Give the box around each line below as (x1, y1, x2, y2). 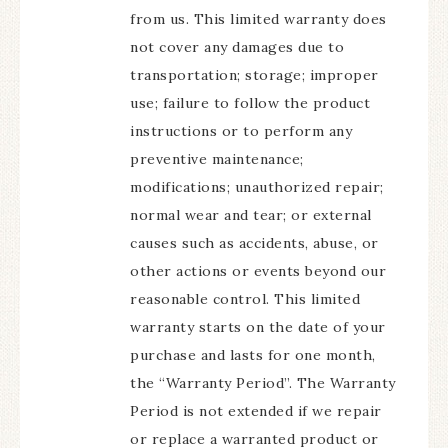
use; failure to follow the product (130, 94, 370, 112)
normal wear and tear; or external (130, 206, 372, 224)
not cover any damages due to (130, 38, 344, 56)
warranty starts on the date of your (130, 318, 386, 336)
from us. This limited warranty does (130, 10, 387, 28)
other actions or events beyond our (130, 262, 386, 280)
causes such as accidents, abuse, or (130, 234, 379, 252)
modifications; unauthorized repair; (130, 178, 384, 196)
